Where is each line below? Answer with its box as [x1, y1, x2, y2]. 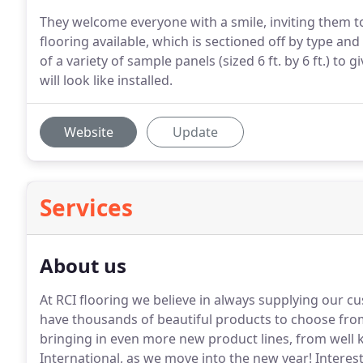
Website [63, 123, 113, 141]
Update [173, 123, 218, 141]
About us [40, 252, 126, 279]
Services [40, 192, 133, 223]
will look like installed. [40, 71, 173, 89]
